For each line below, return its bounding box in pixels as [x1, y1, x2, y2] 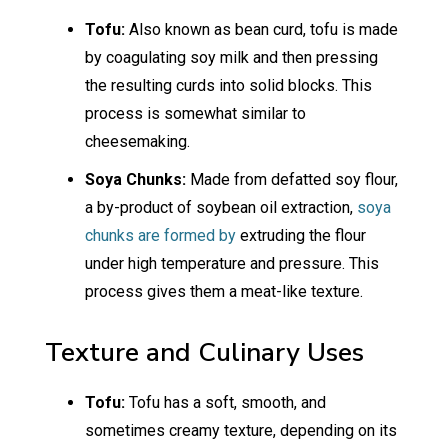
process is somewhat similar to [84, 104, 306, 124]
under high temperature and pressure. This [84, 254, 379, 274]
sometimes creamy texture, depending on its [84, 421, 397, 441]
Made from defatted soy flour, [189, 170, 398, 190]
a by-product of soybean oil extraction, [84, 198, 357, 218]
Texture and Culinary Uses [44, 335, 364, 371]
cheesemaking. [84, 132, 190, 152]
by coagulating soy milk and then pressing [84, 48, 378, 68]
